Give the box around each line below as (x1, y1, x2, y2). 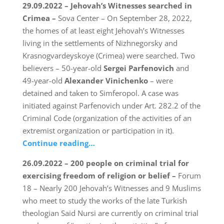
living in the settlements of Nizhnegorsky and (22, 38, 177, 48)
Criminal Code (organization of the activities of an (22, 113, 191, 123)
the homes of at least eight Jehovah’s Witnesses (22, 25, 184, 36)
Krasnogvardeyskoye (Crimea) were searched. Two (22, 50, 195, 61)
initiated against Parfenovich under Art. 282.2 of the (22, 100, 200, 111)
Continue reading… (22, 138, 95, 148)
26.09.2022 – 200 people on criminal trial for (22, 158, 189, 168)
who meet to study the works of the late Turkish (22, 195, 187, 206)
